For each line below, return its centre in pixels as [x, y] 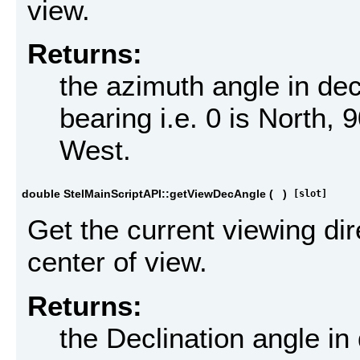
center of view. [117, 262]
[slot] [310, 193]
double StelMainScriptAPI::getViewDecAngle [144, 193]
